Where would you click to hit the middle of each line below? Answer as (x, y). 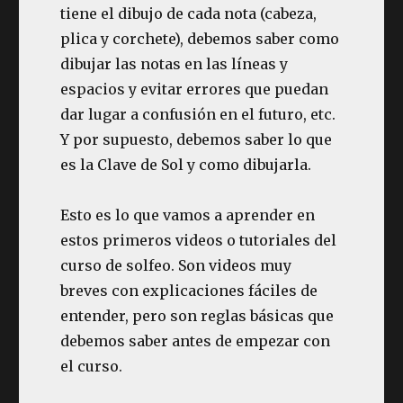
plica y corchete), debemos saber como (200, 39)
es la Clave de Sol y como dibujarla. (186, 165)
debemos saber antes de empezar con (196, 341)
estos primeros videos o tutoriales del (199, 240)
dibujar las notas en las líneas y (175, 64)
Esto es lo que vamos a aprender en (188, 215)
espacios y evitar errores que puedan (195, 89)
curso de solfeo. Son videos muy (176, 265)
